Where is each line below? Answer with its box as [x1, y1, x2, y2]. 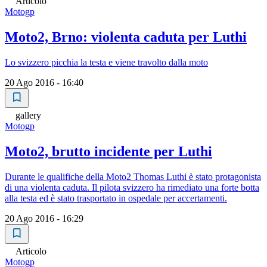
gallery [15, 110, 41, 121]
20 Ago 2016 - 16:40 [5, 77, 83, 88]
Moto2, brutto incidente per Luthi [5, 143, 212, 159]
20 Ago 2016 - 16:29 [5, 213, 83, 223]
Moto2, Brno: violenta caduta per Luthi [5, 29, 247, 45]
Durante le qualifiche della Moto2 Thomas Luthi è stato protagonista [5, 171, 261, 182]
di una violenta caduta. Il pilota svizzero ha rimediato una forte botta [5, 182, 259, 193]
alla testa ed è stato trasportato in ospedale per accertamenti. [5, 193, 227, 203]
